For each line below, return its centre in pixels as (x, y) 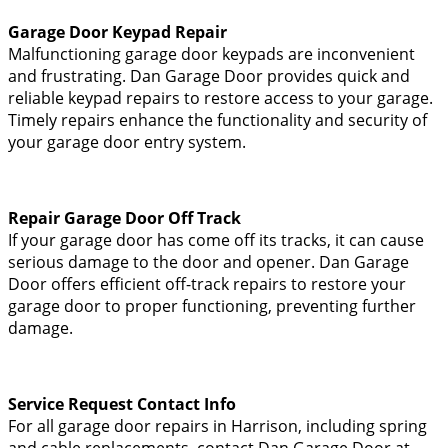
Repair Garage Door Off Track (124, 217)
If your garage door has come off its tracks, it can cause (216, 239)
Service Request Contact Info (122, 403)
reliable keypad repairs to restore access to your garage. (220, 97)
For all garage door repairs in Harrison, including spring (217, 425)
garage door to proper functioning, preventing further (212, 305)
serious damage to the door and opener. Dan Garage (208, 261)
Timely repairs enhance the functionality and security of (217, 119)
